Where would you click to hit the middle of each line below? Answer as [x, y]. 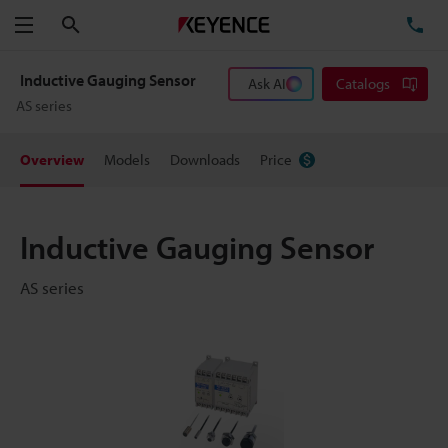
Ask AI [267, 83]
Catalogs [363, 83]
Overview [52, 159]
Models [127, 159]
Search [102, 24]
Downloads [205, 159]
